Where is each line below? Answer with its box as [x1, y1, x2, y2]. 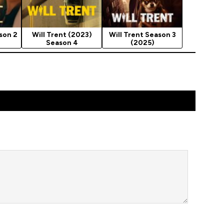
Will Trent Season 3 [108, 30, 176, 39]
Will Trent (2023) [31, 30, 92, 39]
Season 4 [45, 38, 78, 47]
